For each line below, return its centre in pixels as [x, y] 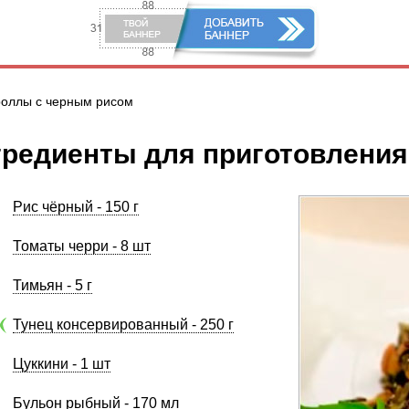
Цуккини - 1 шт [62, 364]
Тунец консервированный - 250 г [123, 325]
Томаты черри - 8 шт [82, 246]
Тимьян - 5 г [52, 285]
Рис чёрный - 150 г [76, 207]
